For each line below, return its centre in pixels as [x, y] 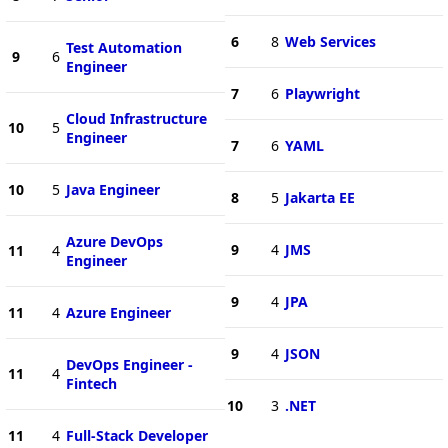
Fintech [91, 383]
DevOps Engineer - [129, 364]
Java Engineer [112, 189]
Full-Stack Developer [136, 435]
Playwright [322, 93]
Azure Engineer [118, 312]
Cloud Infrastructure [136, 118]
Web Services [330, 41]
